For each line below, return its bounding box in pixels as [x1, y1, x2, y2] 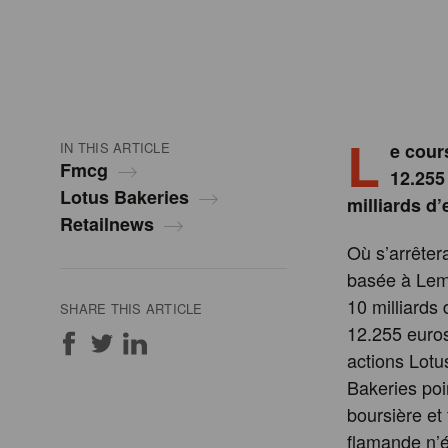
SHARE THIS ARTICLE [60, 299, 203, 319]
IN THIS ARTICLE [60, 138, 170, 158]
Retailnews [60, 211, 154, 238]
